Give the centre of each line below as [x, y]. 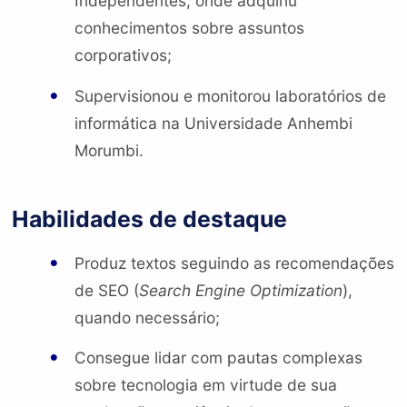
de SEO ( [106, 290]
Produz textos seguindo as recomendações [234, 263]
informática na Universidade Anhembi [213, 123]
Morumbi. [109, 150]
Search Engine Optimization [240, 290]
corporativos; [123, 55]
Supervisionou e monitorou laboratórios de [230, 95]
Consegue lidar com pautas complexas [218, 358]
